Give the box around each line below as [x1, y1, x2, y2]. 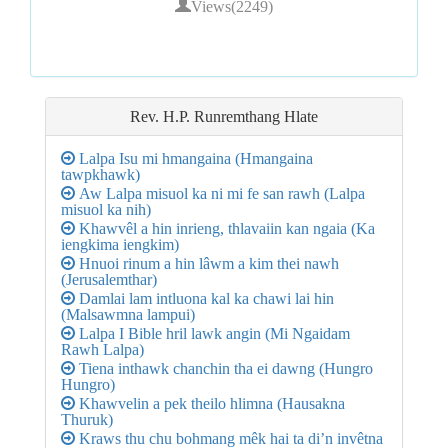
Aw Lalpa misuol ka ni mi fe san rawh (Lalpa [75, 185, 365, 202]
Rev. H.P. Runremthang [130, 108, 280, 125]
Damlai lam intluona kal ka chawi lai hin [75, 290, 334, 307]
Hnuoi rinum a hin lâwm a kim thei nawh [75, 255, 339, 272]
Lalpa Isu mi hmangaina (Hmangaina [75, 150, 313, 167]
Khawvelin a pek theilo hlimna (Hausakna [75, 395, 345, 412]
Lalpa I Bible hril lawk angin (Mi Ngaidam [75, 325, 350, 342]
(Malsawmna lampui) [61, 306, 195, 323]
